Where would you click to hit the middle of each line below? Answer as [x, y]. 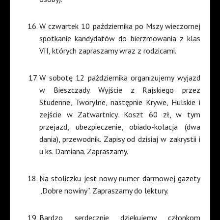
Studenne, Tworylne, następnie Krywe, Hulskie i [120, 102]
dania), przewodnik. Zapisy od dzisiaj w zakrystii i [120, 139]
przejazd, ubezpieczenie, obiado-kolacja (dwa [120, 127]
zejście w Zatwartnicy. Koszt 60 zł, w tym [120, 115]
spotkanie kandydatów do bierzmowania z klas [120, 39]
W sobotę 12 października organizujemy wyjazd [120, 78]
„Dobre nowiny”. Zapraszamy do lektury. [104, 191]
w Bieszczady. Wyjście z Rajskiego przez [120, 90]
